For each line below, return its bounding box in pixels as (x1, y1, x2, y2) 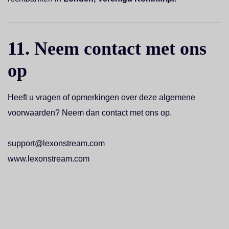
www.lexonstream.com (8, 154, 89, 163)
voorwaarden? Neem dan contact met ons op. (8, 108, 172, 117)
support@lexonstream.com (8, 139, 105, 148)
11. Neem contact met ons (8, 38, 207, 59)
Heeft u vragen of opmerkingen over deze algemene (8, 93, 195, 102)
